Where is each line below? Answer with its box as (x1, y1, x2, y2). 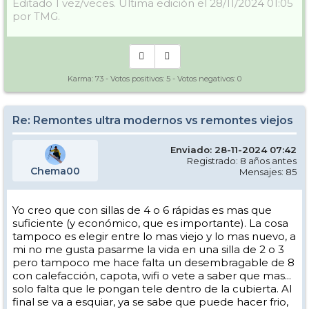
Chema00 (30, 165, 80, 178)
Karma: (68, 74, 95, 84)
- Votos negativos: (170, 74, 237, 84)
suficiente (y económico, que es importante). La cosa (12, 217, 288, 230)
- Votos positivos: (103, 74, 166, 84)
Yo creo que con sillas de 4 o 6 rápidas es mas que (12, 203, 272, 217)
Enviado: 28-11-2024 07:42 (170, 144, 297, 156)
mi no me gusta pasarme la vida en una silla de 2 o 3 (12, 243, 284, 257)
